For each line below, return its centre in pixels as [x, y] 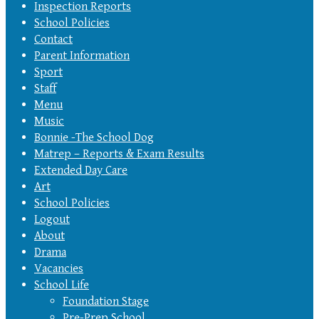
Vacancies [59, 268]
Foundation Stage [106, 301]
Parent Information [82, 55]
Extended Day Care [81, 170]
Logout [52, 219]
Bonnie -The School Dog [94, 137]
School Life [62, 284]
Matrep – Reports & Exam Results [119, 153]
